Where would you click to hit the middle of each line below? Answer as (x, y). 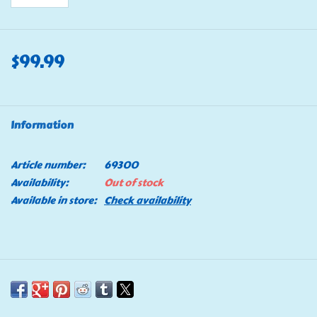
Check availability (148, 200)
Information (42, 125)
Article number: (48, 165)
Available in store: (54, 200)
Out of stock (134, 183)
